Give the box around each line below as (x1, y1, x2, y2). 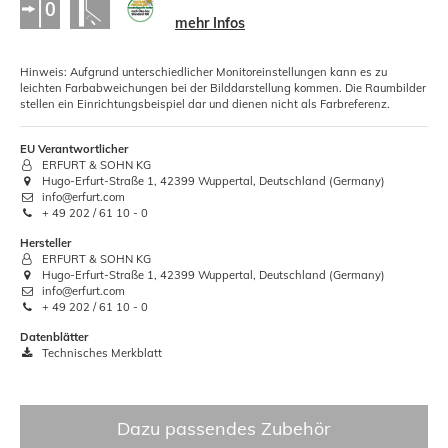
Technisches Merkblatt (39, 346, 163, 361)
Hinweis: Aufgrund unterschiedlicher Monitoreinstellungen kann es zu (20, 65, 387, 80)
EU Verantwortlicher (20, 142, 128, 157)
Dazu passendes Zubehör (117, 417, 331, 441)
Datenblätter (20, 330, 88, 345)
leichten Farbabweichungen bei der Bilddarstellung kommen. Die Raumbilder (20, 81, 426, 96)
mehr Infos (175, 14, 245, 33)
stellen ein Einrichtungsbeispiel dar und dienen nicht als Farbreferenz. (20, 97, 390, 112)
